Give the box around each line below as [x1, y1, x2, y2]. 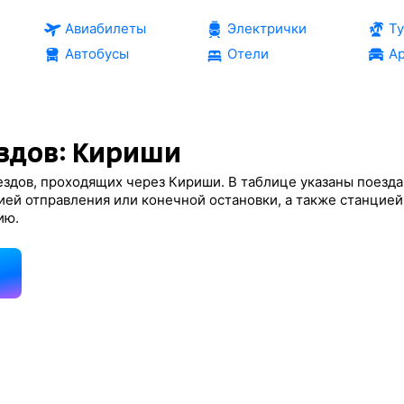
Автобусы [64, 45, 129, 62]
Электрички [226, 20, 307, 37]
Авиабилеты [64, 20, 146, 37]
